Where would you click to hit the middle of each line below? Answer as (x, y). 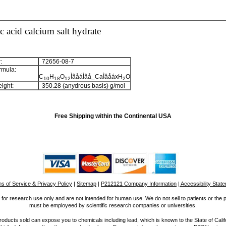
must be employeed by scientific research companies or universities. (113, 205)
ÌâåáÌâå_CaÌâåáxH (97, 77)
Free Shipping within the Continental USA (113, 116)
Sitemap (87, 184)
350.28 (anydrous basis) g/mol (82, 86)
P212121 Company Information (139, 184)
